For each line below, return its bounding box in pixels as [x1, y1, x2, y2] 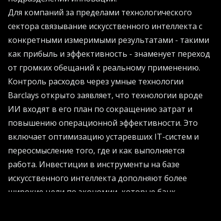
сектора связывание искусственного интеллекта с [8, 21, 202, 32]
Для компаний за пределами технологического [8, 7, 192, 18]
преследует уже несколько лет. [8, 200, 128, 212]
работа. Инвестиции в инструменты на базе [8, 159, 180, 170]
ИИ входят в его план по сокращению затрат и [8, 104, 192, 115]
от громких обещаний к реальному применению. [8, 62, 200, 74]
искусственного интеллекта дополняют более [8, 173, 187, 184]
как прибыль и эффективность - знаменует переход [8, 48, 210, 60]
